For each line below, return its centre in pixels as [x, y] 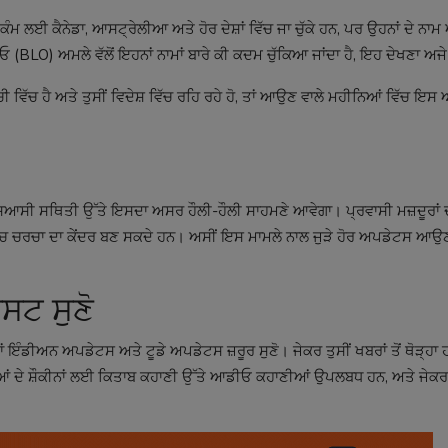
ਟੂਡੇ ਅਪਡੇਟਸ [184, 350]
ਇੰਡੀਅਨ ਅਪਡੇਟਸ [61, 350]
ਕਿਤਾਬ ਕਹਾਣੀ [138, 376]
